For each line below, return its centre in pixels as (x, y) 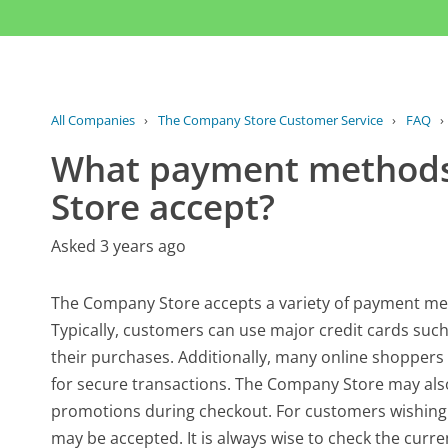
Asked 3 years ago (119, 245)
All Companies (93, 119)
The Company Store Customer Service (270, 119)
